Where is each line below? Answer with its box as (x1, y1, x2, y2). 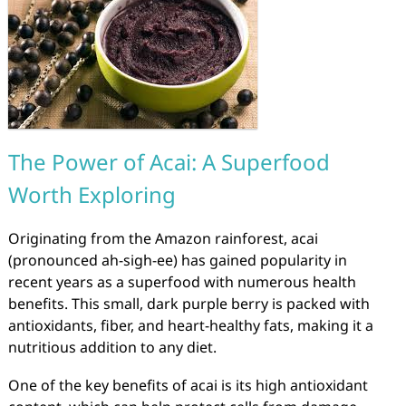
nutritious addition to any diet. (7, 337, 217, 357)
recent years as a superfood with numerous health (7, 272, 356, 292)
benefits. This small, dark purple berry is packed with (7, 294, 370, 314)
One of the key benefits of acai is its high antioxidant (7, 375, 368, 395)
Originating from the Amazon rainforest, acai (7, 228, 318, 248)
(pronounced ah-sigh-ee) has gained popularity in (7, 250, 347, 270)
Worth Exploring (7, 179, 176, 209)
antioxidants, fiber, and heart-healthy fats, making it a (7, 315, 373, 335)
